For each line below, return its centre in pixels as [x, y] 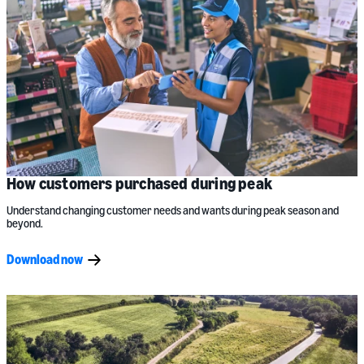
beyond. [25, 223]
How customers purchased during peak [139, 183]
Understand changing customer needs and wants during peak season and [173, 210]
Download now [45, 259]
